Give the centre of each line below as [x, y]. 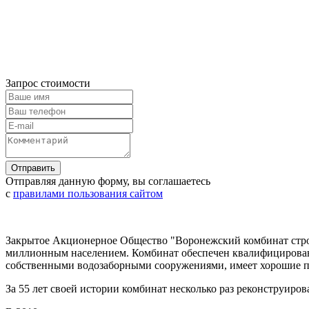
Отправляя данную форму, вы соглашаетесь [108, 181]
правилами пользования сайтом [88, 193]
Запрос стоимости [48, 83]
